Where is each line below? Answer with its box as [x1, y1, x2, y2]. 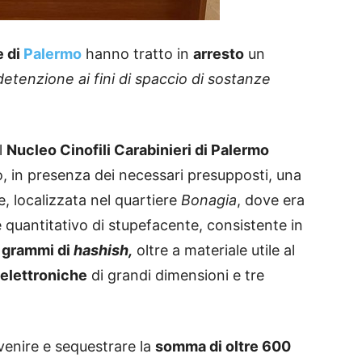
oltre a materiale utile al [133, 242, 295, 259]
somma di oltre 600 [155, 338, 291, 356]
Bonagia [181, 192, 237, 209]
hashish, [74, 242, 133, 259]
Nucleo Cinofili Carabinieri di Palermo [6, 141, 269, 159]
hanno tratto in [82, 45, 193, 63]
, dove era [237, 192, 305, 209]
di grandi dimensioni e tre [87, 267, 264, 284]
